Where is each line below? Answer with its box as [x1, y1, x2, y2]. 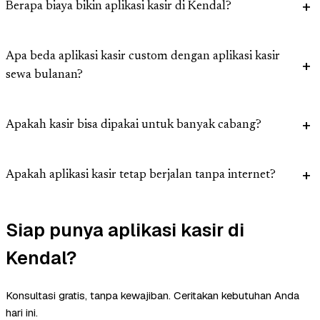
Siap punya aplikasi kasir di [6, 217, 244, 242]
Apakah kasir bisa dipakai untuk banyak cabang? [6, 119, 261, 132]
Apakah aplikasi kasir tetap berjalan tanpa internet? [6, 169, 276, 182]
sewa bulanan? [6, 69, 83, 82]
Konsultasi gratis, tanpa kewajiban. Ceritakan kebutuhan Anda [6, 288, 299, 302]
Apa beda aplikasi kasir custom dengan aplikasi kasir [6, 51, 280, 64]
